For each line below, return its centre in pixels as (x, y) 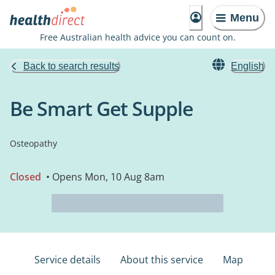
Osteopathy (33, 143)
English (247, 66)
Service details (68, 260)
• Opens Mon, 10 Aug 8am (104, 177)
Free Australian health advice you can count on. (137, 37)
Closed (25, 177)
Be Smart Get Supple (101, 108)
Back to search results (71, 66)
